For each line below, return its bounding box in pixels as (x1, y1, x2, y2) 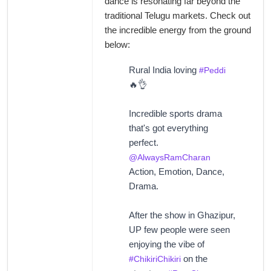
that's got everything (129, 123, 208, 134)
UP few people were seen (129, 224, 230, 235)
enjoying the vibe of (129, 239, 204, 250)
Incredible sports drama (129, 108, 222, 119)
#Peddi (199, 65, 226, 76)
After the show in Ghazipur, (129, 210, 235, 221)
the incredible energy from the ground (105, 25, 251, 36)
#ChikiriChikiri (129, 254, 181, 264)
